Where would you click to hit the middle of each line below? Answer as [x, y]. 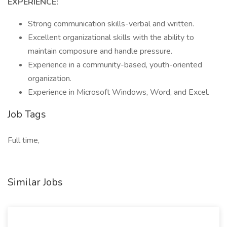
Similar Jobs [35, 182]
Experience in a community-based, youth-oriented [115, 65]
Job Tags [27, 114]
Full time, [24, 140]
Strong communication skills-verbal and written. [111, 24]
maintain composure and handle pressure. [100, 51]
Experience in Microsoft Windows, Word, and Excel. [119, 92]
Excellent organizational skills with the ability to [111, 37]
